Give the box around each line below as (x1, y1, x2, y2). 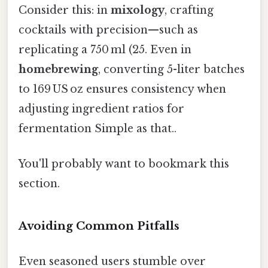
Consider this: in (19, 3, 111, 17)
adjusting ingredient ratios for (19, 102, 184, 115)
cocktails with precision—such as (19, 23, 198, 36)
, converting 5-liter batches (98, 62, 245, 76)
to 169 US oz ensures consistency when (19, 82, 226, 96)
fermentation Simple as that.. (19, 121, 176, 135)
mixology (111, 3, 165, 17)
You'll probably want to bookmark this (19, 157, 229, 170)
